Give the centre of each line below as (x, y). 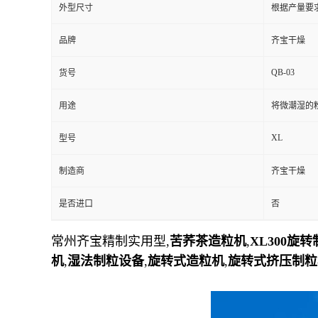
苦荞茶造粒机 (208, 242)
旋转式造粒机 (186, 262)
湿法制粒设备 (106, 262)
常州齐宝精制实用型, (110, 242)
